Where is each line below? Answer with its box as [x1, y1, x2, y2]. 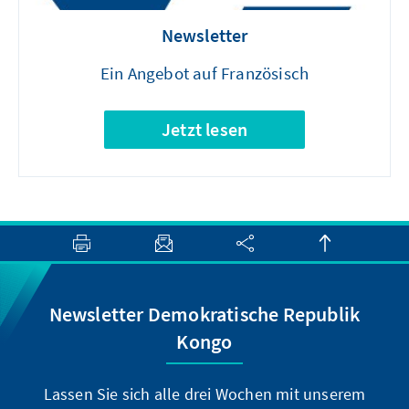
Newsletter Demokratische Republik [48, 301, 361, 328]
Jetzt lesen [161, 118, 248, 142]
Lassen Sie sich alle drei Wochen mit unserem [43, 383, 366, 405]
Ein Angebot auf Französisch [100, 62, 309, 85]
